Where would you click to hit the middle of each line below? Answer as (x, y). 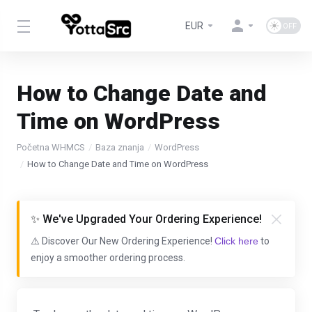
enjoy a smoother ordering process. (108, 258)
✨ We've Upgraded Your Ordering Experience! (146, 219)
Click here (236, 241)
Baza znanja (120, 147)
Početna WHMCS (51, 147)
